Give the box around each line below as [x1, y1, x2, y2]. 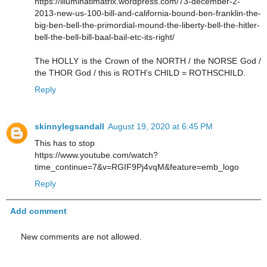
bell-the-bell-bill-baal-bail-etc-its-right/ [35, 32, 175, 42]
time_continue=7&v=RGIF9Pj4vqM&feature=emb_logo [35, 162, 239, 172]
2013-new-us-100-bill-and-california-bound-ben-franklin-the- [35, 8, 261, 18]
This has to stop [35, 138, 95, 148]
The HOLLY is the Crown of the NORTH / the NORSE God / [35, 56, 261, 66]
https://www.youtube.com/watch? [35, 150, 158, 160]
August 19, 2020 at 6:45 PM [108, 122, 213, 132]
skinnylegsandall [35, 122, 104, 132]
